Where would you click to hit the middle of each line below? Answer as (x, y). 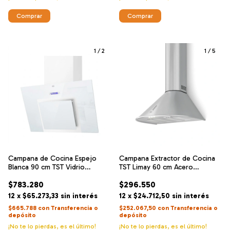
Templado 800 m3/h (40, 176)
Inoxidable (136, 176)
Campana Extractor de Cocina (167, 158)
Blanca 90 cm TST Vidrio (46, 167)
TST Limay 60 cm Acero (156, 167)
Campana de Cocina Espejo (52, 158)
